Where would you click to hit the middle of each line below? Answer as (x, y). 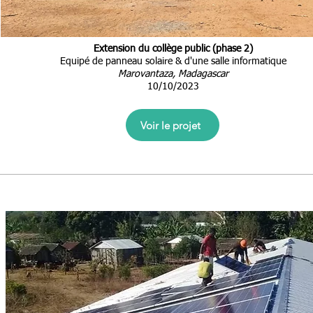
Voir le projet (170, 125)
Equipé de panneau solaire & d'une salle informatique (173, 61)
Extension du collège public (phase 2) (173, 49)
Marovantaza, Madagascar (173, 74)
